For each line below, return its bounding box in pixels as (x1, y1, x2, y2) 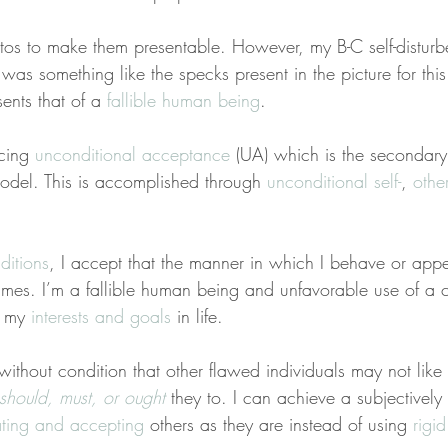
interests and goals (31, 304, 171, 329)
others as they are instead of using (144, 412, 413, 437)
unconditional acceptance (35, 142, 230, 167)
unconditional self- (267, 169, 401, 194)
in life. (171, 304, 223, 329)
